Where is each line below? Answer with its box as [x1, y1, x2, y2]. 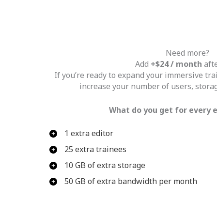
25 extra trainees [64, 144, 126, 155]
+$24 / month [150, 59, 202, 69]
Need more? [166, 47, 209, 58]
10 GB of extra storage [64, 160, 145, 171]
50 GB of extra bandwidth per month [64, 176, 197, 187]
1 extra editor [64, 128, 113, 139]
